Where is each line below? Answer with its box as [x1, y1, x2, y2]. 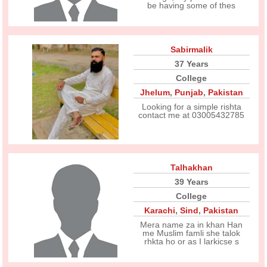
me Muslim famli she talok [142, 228, 241, 238]
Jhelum [139, 88, 170, 97]
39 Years [174, 177, 209, 187]
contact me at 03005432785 [138, 110, 245, 120]
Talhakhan [170, 163, 213, 172]
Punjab [174, 88, 203, 97]
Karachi [144, 206, 176, 215]
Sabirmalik [170, 45, 213, 54]
